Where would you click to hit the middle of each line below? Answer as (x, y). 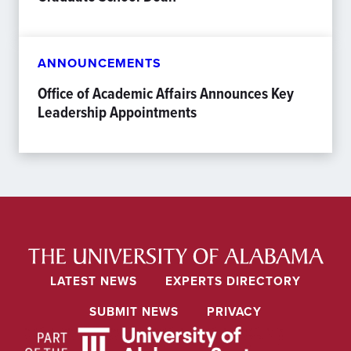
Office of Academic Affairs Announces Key (166, 93)
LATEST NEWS (93, 280)
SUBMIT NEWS (134, 311)
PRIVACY (235, 311)
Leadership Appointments (117, 112)
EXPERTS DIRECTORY (233, 280)
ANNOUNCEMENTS (100, 63)
